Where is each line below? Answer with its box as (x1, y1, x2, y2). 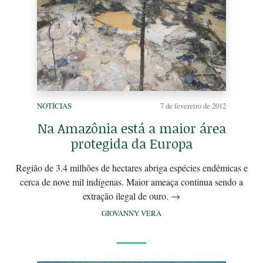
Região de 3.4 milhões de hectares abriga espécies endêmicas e (15, 161, 248, 174)
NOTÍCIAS (37, 100, 72, 111)
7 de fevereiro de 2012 (160, 100, 226, 111)
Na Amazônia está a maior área (37, 119, 226, 137)
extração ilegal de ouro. (83, 189, 171, 202)
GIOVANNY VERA (102, 207, 161, 218)
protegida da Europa (70, 134, 193, 153)
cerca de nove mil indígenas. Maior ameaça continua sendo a (20, 175, 243, 188)
